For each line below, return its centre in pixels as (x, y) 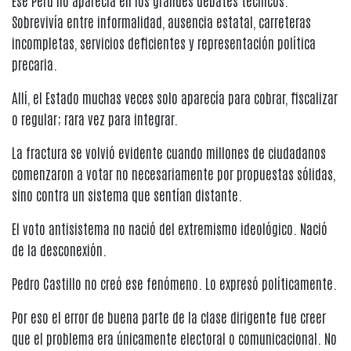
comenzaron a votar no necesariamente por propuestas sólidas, (174, 174)
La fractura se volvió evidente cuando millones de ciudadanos (169, 152)
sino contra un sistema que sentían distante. (127, 195)
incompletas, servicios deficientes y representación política (164, 43)
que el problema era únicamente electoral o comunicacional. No (174, 338)
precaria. (34, 64)
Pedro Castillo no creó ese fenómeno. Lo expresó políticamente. (174, 283)
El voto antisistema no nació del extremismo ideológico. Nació (170, 228)
